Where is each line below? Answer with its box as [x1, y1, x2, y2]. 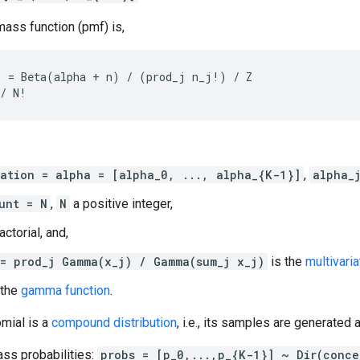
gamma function [21, 283, 110, 298]
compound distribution [51, 315, 177, 330]
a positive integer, [70, 196, 173, 211]
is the [268, 254, 305, 269]
